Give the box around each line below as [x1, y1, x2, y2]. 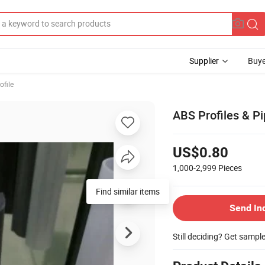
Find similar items [96, 185, 160, 197]
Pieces [218, 161, 242, 173]
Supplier [189, 55, 219, 66]
